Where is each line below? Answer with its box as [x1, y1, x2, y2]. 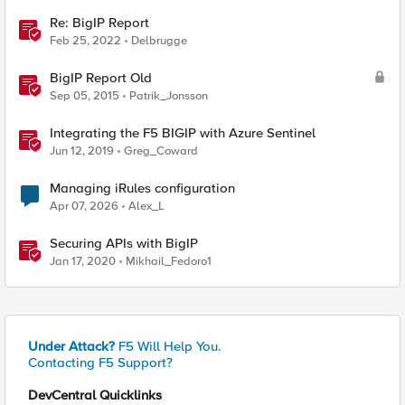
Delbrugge [131, 33, 187, 48]
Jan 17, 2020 [50, 254, 116, 268]
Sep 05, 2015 [50, 89, 119, 103]
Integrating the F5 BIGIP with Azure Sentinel [50, 125, 316, 141]
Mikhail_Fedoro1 [126, 254, 212, 268]
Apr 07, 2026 [50, 199, 118, 213]
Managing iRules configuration [50, 180, 235, 196]
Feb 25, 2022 [50, 33, 121, 48]
